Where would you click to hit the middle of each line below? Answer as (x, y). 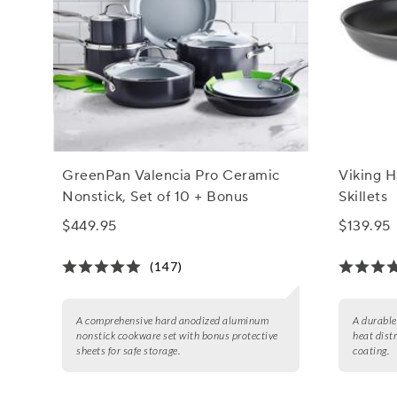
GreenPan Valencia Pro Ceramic (171, 176)
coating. (371, 351)
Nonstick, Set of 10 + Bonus (156, 197)
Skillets (363, 197)
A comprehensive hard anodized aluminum (173, 321)
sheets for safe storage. (128, 351)
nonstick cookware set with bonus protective (177, 336)
